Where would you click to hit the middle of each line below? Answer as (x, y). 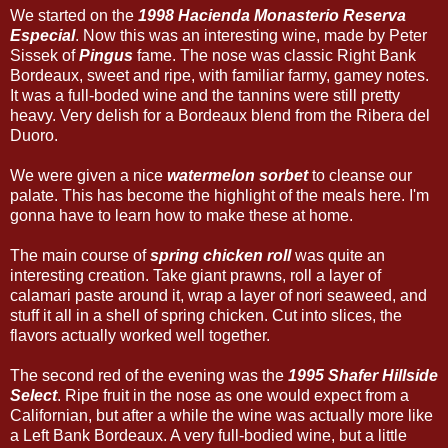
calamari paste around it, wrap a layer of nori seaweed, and (218, 295)
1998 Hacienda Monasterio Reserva (272, 15)
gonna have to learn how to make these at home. (181, 215)
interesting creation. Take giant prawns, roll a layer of (195, 275)
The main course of (80, 255)
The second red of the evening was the (149, 375)
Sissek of (44, 55)
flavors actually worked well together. (140, 335)
